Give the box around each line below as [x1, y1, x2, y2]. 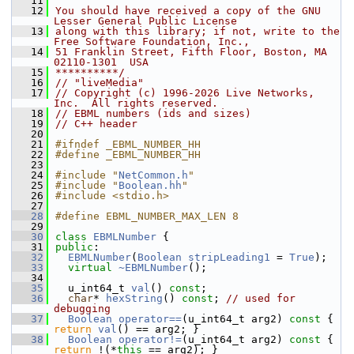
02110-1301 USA [54, 56, 149, 68]
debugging [54, 303, 111, 314]
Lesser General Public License [54, 15, 237, 27]
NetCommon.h [119, 169, 188, 181]
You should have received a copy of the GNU [55, 5, 321, 17]
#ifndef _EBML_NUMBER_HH [55, 138, 201, 150]
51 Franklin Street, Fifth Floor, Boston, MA [55, 46, 327, 58]
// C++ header [55, 118, 137, 130]
